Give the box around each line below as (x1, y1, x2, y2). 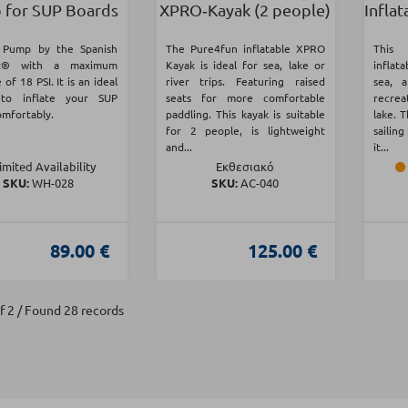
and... (165, 139, 192, 155)
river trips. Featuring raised (165, 74, 325, 89)
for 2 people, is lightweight (165, 123, 325, 138)
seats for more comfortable (165, 90, 325, 106)
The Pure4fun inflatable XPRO (165, 41, 325, 56)
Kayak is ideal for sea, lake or (165, 57, 325, 73)
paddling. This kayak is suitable (165, 107, 325, 122)
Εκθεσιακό (216, 158, 275, 175)
